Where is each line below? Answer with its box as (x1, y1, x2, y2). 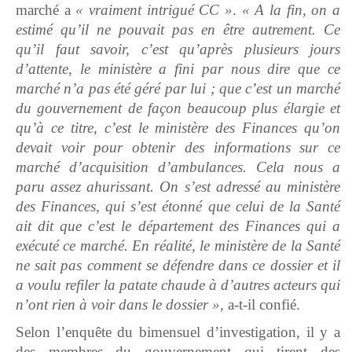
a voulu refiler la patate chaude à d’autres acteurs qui (16, 277, 340, 294)
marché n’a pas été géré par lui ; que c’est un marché (16, 80, 340, 97)
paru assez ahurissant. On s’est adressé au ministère (16, 178, 340, 196)
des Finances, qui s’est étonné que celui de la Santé (16, 198, 340, 215)
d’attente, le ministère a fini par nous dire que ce (16, 60, 340, 78)
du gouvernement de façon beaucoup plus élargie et (16, 100, 340, 117)
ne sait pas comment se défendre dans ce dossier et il (16, 257, 340, 274)
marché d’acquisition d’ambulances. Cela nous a (16, 159, 340, 176)
